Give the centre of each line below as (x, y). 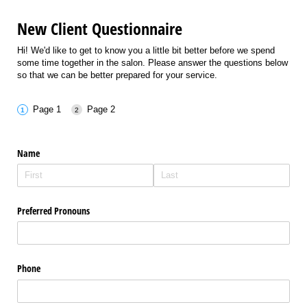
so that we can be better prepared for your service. (117, 75)
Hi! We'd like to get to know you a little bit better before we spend (146, 50)
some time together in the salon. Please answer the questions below (152, 62)
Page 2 (101, 110)
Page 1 (47, 110)
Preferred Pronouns (55, 211)
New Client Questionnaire (100, 29)
